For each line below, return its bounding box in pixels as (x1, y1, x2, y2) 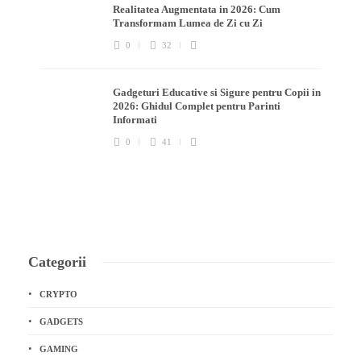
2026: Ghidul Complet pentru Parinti (113, 99, 280, 112)
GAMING (39, 343, 78, 354)
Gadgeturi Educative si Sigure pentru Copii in (113, 85, 321, 98)
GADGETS (39, 316, 83, 326)
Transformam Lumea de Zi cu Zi (113, 16, 265, 29)
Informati (113, 113, 160, 126)
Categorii (28, 253, 86, 270)
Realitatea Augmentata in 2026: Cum (113, 2, 280, 15)
